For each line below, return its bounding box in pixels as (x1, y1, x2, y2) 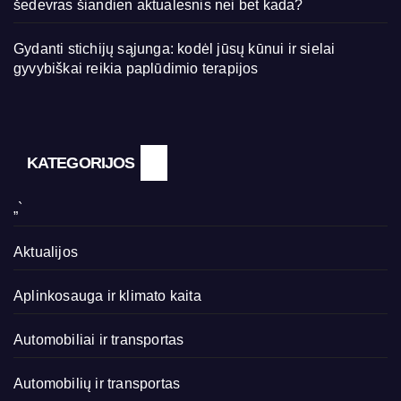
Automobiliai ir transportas (13, 332, 184, 347)
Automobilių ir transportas (13, 376, 181, 391)
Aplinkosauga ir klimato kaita (13, 288, 201, 303)
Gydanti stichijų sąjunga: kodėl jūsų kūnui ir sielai (13, 41, 336, 56)
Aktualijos (13, 244, 78, 260)
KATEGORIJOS (27, 154, 135, 172)
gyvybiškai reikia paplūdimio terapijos (13, 61, 259, 76)
